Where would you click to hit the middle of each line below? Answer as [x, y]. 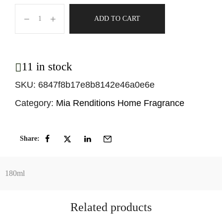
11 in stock [47, 67]
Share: [30, 138]
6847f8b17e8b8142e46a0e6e [96, 85]
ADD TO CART [117, 19]
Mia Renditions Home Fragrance [120, 103]
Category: [34, 103]
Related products [111, 207]
